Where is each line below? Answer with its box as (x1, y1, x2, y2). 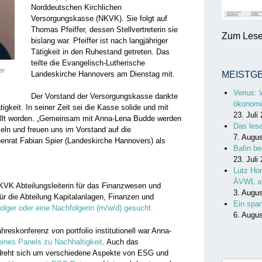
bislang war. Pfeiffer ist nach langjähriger (30, 36, 168, 45)
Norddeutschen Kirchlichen (30, 2, 122, 12)
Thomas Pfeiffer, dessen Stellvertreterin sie (30, 25, 178, 34)
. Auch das (102, 237, 139, 246)
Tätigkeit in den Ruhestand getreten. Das (30, 47, 170, 56)
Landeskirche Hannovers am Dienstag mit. (30, 69, 175, 78)
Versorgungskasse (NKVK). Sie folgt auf (30, 13, 167, 23)
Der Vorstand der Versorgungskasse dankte (30, 92, 178, 101)
